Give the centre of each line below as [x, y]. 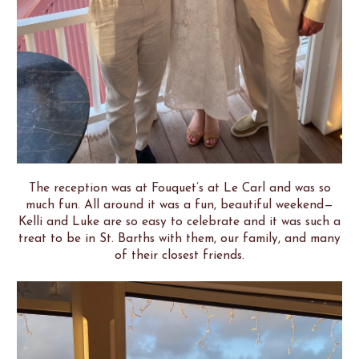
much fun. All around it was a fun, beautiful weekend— [179, 205]
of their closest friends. [179, 255]
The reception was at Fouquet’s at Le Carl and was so [179, 188]
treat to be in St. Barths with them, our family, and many [179, 238]
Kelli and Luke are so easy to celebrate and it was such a [179, 222]
